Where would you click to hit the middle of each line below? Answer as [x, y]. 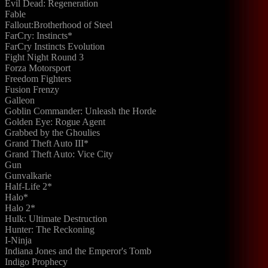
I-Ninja [18, 240]
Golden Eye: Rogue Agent [55, 122]
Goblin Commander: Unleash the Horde [80, 111]
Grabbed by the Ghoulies [52, 133]
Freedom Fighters [38, 79]
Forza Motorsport [38, 68]
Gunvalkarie [28, 176]
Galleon [20, 100]
